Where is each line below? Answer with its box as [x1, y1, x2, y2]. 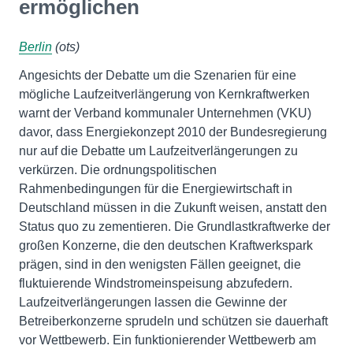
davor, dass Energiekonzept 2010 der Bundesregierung [19, 125, 327, 139]
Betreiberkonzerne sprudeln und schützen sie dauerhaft [19, 314, 328, 328]
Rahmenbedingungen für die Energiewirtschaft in [19, 182, 292, 195]
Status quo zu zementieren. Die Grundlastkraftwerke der [19, 220, 330, 233]
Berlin [19, 40, 52, 54]
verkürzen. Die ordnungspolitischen [19, 163, 217, 176]
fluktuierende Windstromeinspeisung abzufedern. [19, 277, 292, 290]
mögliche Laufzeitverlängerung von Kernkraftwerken [19, 87, 310, 101]
